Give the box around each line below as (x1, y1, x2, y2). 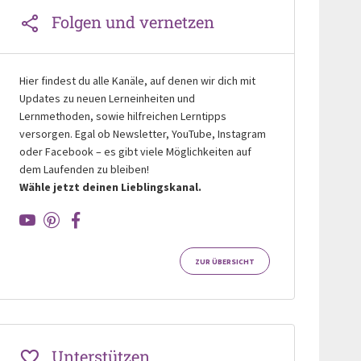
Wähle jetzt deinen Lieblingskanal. (19, 180, 201, 195)
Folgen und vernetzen (51, 11, 214, 33)
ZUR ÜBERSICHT (194, 256, 255, 267)
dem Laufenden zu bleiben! (19, 162, 149, 177)
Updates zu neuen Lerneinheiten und (19, 91, 195, 106)
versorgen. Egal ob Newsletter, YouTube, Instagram (19, 127, 266, 142)
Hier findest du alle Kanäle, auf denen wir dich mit (19, 73, 255, 89)
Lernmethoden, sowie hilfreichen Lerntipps (19, 109, 226, 124)
